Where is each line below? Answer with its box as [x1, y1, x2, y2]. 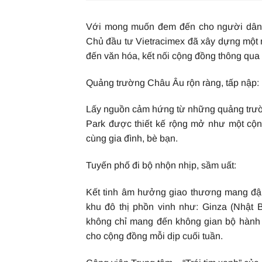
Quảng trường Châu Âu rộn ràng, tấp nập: [86, 77, 259, 88]
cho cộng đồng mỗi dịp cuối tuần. [86, 231, 223, 241]
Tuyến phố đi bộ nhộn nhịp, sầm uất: [86, 160, 236, 171]
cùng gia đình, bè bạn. [86, 133, 178, 144]
